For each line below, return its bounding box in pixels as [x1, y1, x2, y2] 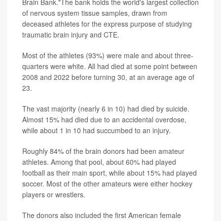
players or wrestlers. [22, 189, 85, 199]
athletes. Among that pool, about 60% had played [22, 156, 176, 167]
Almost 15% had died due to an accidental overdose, [22, 114, 186, 124]
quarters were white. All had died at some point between [22, 61, 197, 71]
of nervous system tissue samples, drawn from [22, 7, 167, 18]
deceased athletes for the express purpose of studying [22, 18, 192, 29]
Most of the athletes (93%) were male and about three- [22, 50, 193, 60]
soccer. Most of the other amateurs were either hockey [22, 178, 192, 188]
